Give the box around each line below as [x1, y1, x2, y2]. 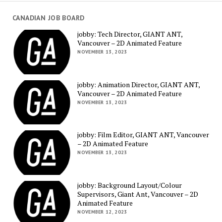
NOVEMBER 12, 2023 [77, 209, 127, 216]
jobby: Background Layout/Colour [77, 180, 182, 190]
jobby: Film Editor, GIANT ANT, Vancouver [77, 130, 210, 140]
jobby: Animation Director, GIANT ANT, [77, 79, 200, 89]
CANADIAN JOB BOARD [12, 13, 85, 22]
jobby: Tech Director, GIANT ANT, [77, 29, 183, 39]
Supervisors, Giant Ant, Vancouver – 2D [77, 189, 199, 199]
